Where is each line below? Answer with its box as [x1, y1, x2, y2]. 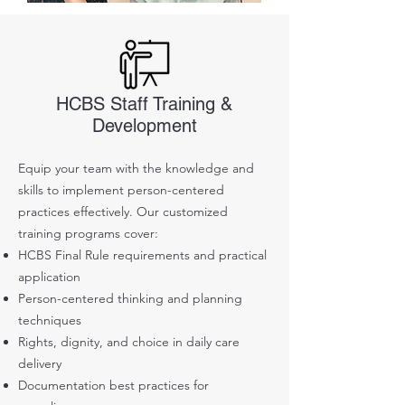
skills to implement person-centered [18, 182, 224, 199]
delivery [18, 355, 61, 372]
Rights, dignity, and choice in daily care [18, 334, 240, 351]
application [18, 268, 80, 286]
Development [91, 115, 197, 137]
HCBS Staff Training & [56, 93, 232, 116]
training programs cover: [18, 225, 158, 242]
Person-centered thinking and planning [18, 290, 242, 307]
